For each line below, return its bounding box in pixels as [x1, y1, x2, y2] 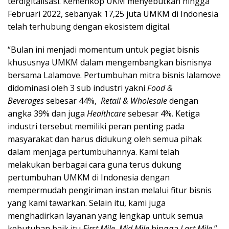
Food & [147, 82, 173, 94]
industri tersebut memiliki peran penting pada [8, 121, 185, 132]
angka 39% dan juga [8, 108, 87, 120]
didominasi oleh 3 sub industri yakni [8, 82, 147, 94]
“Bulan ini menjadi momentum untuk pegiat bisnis [8, 44, 199, 56]
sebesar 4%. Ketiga [128, 108, 200, 120]
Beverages [8, 95, 44, 107]
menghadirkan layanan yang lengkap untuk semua [8, 210, 203, 222]
